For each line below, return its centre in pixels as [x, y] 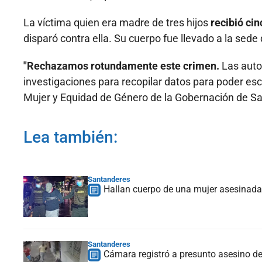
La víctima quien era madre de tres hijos [117, 23]
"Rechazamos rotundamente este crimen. [121, 66]
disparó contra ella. [69, 39]
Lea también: [70, 137]
